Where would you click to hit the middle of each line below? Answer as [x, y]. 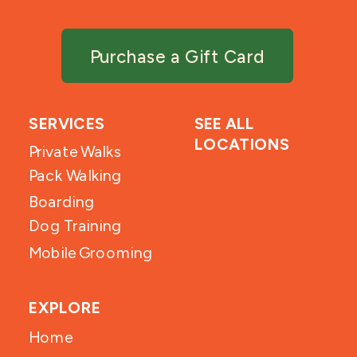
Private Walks [75, 152]
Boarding [62, 202]
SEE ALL [224, 124]
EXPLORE [65, 308]
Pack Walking [75, 176]
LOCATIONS [242, 145]
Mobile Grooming [91, 253]
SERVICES [67, 124]
